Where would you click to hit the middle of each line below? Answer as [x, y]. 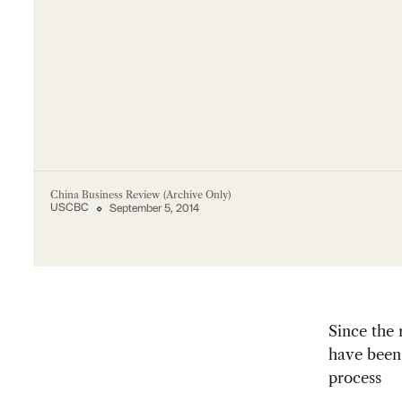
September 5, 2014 [155, 209]
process [354, 378]
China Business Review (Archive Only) [140, 194]
